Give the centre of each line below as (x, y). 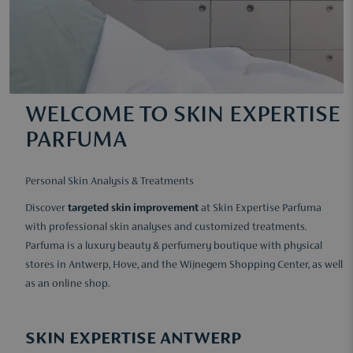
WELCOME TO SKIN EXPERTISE (183, 115)
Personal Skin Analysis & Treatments (110, 182)
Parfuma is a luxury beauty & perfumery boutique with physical (174, 247)
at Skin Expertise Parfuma (260, 209)
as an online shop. (67, 284)
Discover (46, 209)
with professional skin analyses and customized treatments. (166, 228)
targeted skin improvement (133, 209)
